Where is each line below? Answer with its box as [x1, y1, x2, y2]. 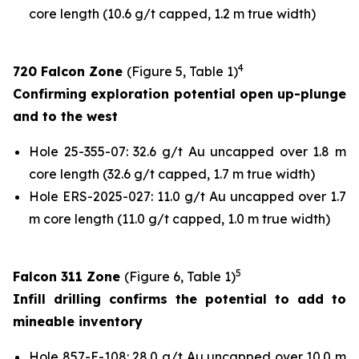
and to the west [13, 108, 118, 124]
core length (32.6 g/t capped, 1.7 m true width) [29, 166, 315, 182]
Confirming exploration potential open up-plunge [13, 86, 346, 102]
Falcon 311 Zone [13, 268, 124, 284]
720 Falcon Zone [13, 63, 127, 79]
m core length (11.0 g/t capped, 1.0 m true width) [29, 211, 330, 227]
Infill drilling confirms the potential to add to [13, 291, 346, 307]
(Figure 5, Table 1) [127, 63, 238, 79]
